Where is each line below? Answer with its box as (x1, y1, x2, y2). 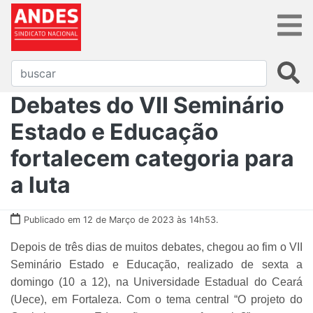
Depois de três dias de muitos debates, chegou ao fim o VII (10, 240, 303, 253)
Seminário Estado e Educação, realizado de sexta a (10, 258, 303, 270)
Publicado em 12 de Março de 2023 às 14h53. (24, 214, 219, 225)
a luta (10, 170, 71, 198)
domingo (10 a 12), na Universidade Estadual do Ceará (10, 275, 303, 288)
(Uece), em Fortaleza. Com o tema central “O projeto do (10, 293, 303, 305)
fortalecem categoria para (10, 144, 294, 172)
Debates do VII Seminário (10, 91, 284, 119)
